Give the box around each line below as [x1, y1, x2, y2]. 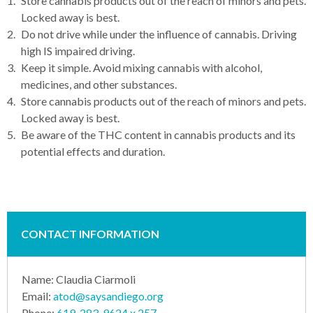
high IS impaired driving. [21, 43, 135, 57]
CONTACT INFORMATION [21, 226, 159, 240]
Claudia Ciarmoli [56, 272, 136, 286]
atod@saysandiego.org [53, 289, 163, 303]
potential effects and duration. [21, 144, 165, 158]
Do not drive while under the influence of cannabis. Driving [21, 27, 297, 41]
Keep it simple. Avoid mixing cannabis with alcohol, [21, 60, 262, 74]
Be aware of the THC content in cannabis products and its [21, 127, 296, 141]
